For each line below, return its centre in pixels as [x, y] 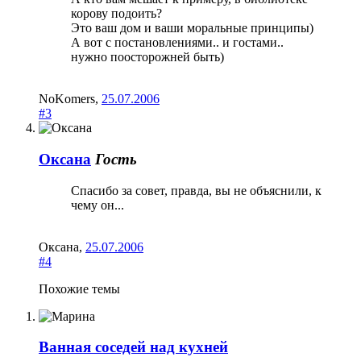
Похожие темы [79, 288]
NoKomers [67, 99]
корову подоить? [116, 14]
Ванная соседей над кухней [133, 347]
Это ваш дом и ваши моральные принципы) [192, 28]
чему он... [98, 205]
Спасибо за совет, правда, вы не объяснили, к [196, 190]
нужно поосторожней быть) [147, 57]
